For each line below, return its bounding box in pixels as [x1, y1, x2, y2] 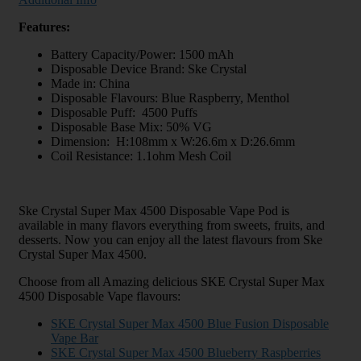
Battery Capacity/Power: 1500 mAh [51, 47, 234, 61]
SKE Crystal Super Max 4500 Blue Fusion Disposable [51, 316, 329, 330]
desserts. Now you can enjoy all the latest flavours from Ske [19, 232, 322, 247]
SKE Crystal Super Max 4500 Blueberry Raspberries [51, 345, 321, 359]
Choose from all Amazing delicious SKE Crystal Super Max [19, 274, 325, 288]
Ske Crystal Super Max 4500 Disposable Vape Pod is [19, 203, 289, 218]
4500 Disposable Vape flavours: [19, 288, 180, 303]
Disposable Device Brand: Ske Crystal [51, 61, 247, 76]
